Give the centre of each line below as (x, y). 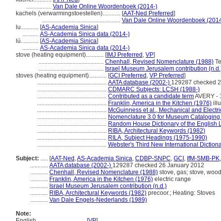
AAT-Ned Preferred (148, 13)
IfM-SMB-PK (203, 158)
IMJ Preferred (125, 55)
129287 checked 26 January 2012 (158, 165)
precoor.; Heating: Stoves (181, 193)
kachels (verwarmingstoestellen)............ (69, 13)
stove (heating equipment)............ (60, 55)
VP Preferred (167, 75)
